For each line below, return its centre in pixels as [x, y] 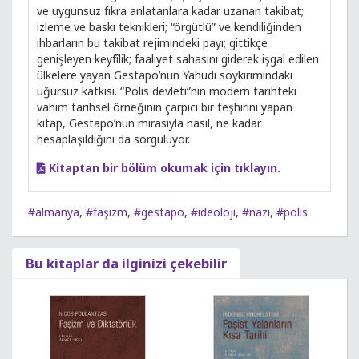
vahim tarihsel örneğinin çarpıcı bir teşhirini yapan [165, 107]
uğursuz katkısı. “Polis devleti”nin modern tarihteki [167, 91]
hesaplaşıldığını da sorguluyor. [113, 139]
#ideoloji [213, 212]
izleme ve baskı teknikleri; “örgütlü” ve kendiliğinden [169, 27]
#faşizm [107, 212]
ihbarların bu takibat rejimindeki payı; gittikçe [152, 43]
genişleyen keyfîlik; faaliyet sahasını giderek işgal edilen [178, 59]
